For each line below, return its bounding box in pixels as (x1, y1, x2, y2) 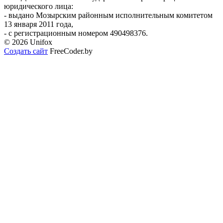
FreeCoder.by (48, 46, 93, 55)
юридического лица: (4, 1, 73, 10)
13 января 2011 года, (4, 19, 73, 28)
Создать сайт (4, 46, 48, 55)
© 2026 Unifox (4, 37, 52, 46)
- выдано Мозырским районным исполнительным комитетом (4, 10, 213, 19)
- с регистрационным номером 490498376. (4, 28, 148, 37)
